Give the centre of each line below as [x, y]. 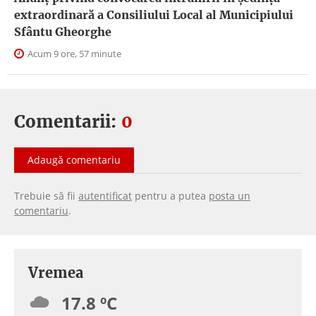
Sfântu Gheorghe [63, 32]
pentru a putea [170, 196]
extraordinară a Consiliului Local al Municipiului [154, 15]
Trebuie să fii [46, 196]
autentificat [105, 196]
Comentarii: [68, 122]
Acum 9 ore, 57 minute [73, 54]
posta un [230, 196]
